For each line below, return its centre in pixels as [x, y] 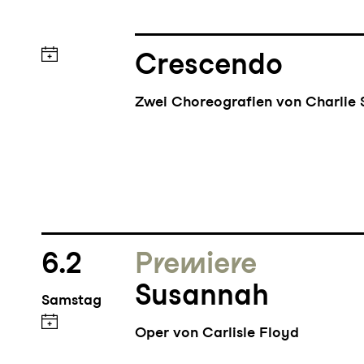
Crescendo [209, 67]
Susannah [202, 297]
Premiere [196, 265]
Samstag [71, 302]
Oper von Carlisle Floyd [217, 335]
